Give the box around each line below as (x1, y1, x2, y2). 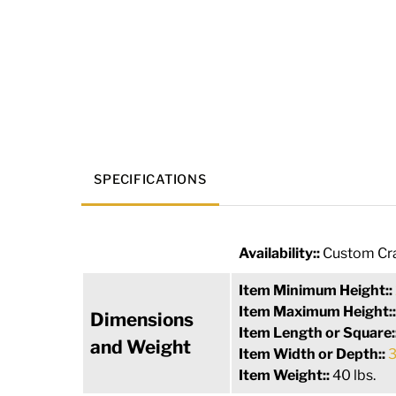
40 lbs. (332, 367, 376, 385)
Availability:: (239, 245, 323, 263)
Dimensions (90, 308, 194, 331)
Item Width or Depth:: (239, 346, 388, 363)
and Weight (90, 336, 191, 359)
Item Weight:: (239, 367, 332, 385)
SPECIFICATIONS (94, 171, 207, 188)
